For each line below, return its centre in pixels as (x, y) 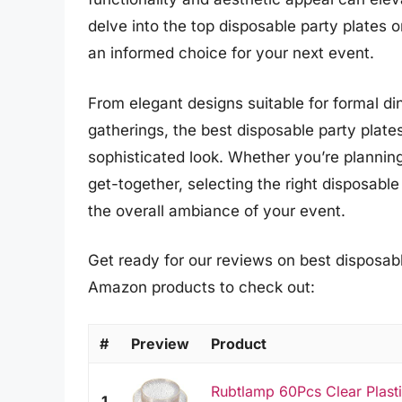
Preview (160, 343)
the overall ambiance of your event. (217, 210)
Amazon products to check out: (201, 288)
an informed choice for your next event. (231, 53)
